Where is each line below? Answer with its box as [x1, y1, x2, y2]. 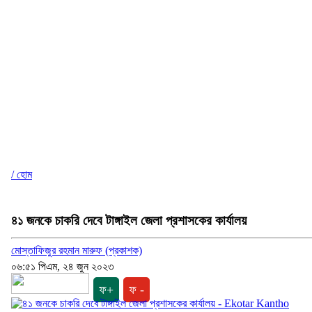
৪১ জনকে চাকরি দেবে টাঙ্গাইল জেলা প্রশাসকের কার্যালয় [11, 212, 247, 228]
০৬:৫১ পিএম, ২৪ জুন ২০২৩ [11, 260, 114, 273]
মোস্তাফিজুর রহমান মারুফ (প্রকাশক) [11, 244, 142, 257]
